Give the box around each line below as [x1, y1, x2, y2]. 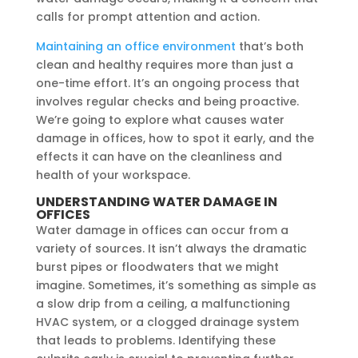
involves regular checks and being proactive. [35, 93, 299, 109]
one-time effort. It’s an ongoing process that [35, 74, 300, 91]
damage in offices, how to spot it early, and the [35, 129, 314, 146]
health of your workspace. [35, 166, 190, 183]
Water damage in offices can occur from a [35, 221, 288, 238]
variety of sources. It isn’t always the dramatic [35, 240, 307, 257]
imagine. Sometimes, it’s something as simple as [35, 276, 316, 293]
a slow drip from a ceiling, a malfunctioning [35, 295, 290, 312]
